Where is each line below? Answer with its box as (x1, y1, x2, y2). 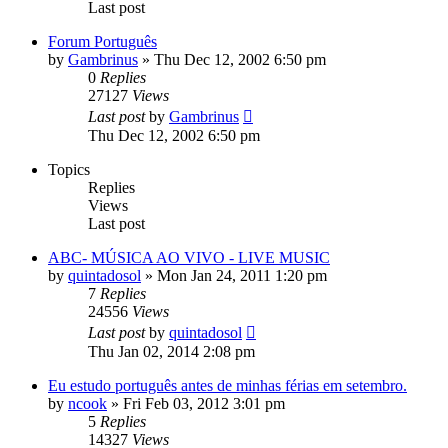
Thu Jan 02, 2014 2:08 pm (88, 343, 255, 361)
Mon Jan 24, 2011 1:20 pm (157, 267, 327, 285)
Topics (48, 161, 90, 179)
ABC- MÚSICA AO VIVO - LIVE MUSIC (48, 249, 330, 267)
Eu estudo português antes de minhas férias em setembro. (48, 377, 407, 395)
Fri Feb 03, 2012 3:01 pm (123, 395, 285, 413)
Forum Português (48, 33, 157, 51)
